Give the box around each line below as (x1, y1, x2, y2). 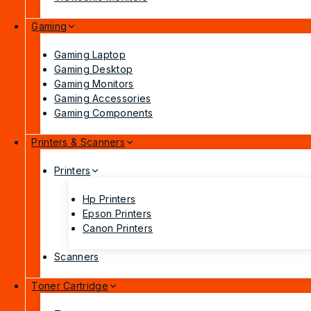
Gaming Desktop (54, 63, 133, 76)
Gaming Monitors (54, 78, 134, 90)
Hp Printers (83, 193, 136, 205)
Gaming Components (54, 107, 153, 119)
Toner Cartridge (31, 280, 108, 292)
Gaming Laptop (54, 49, 126, 61)
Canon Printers (83, 222, 153, 235)
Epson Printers (83, 208, 152, 220)
